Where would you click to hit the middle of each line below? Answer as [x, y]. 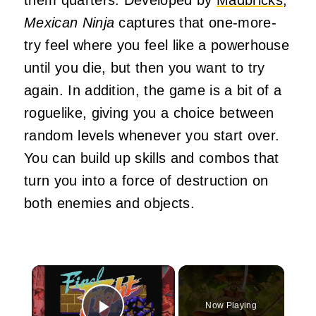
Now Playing [231, 305]
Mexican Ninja [72, 22]
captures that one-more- [197, 22]
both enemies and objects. [110, 203]
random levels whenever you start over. [152, 135]
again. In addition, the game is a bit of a [153, 90]
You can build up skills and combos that [152, 158]
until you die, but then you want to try [145, 67]
